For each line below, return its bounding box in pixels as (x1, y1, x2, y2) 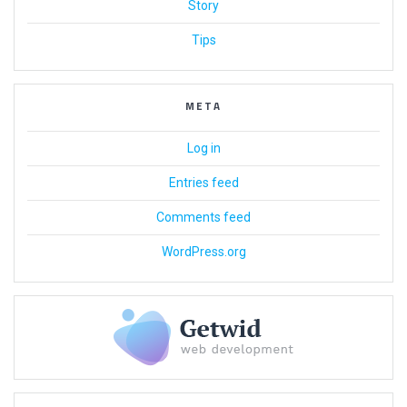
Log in (186, 141, 221, 156)
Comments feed (156, 210, 251, 225)
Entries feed (168, 175, 239, 191)
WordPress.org (161, 244, 246, 260)
